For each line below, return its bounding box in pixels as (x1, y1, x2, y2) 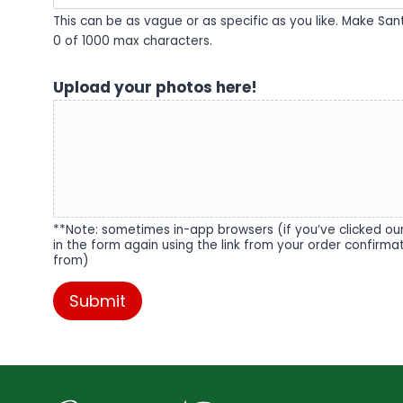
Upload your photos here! (53, 76, 257, 99)
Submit (69, 289, 126, 312)
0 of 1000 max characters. (53, 32, 212, 50)
